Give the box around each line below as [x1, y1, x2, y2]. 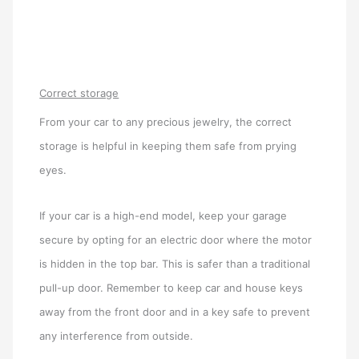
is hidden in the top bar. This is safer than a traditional [39, 256, 311, 270]
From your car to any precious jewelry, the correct [39, 115, 292, 128]
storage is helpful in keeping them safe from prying [39, 139, 297, 152]
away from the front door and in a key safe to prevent [39, 305, 311, 318]
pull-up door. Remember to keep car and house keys [39, 280, 304, 294]
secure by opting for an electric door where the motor [39, 232, 313, 246]
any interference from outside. [39, 329, 194, 342]
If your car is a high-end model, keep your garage [39, 208, 288, 222]
